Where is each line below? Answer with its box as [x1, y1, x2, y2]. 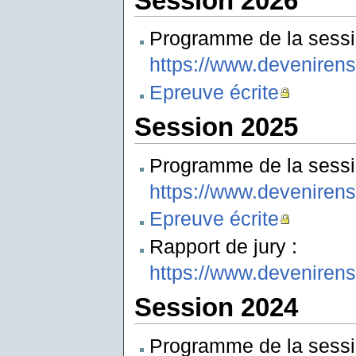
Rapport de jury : [149, 234, 297, 257]
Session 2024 [133, 292, 298, 323]
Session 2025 [133, 112, 298, 142]
